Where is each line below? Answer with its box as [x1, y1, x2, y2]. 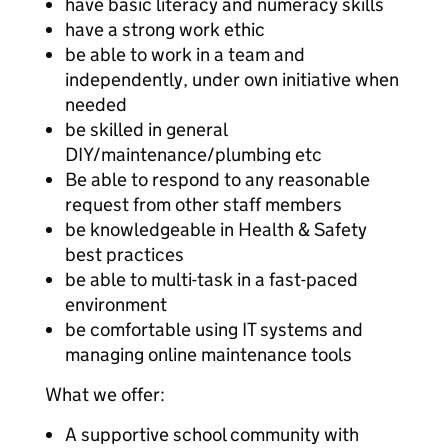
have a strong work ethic [65, 18, 265, 41]
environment [65, 293, 167, 316]
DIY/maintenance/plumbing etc [65, 143, 322, 166]
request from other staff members [65, 193, 342, 216]
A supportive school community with [65, 423, 359, 446]
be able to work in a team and [65, 43, 305, 66]
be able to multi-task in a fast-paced [65, 268, 358, 291]
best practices [65, 243, 184, 266]
